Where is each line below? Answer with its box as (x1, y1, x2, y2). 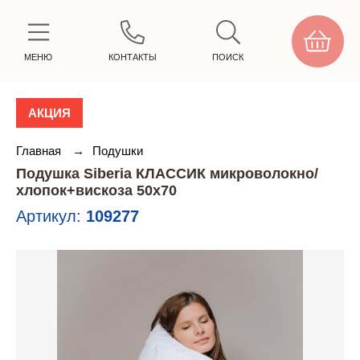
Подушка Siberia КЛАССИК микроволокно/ (16, 166, 318, 182)
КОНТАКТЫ (108, 52, 157, 62)
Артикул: (16, 207, 86, 225)
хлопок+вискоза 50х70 (16, 182, 177, 198)
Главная (16, 144, 64, 157)
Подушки (92, 144, 143, 157)
